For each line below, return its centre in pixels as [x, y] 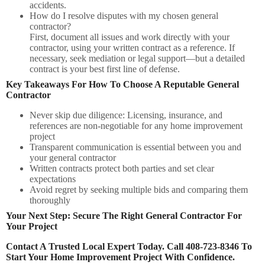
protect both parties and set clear [153, 169]
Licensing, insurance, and [174, 115]
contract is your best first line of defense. [105, 69]
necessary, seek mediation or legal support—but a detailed [137, 59]
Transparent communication [81, 147]
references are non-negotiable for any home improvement [136, 126]
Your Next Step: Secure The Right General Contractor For [124, 216]
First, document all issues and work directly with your [130, 37]
